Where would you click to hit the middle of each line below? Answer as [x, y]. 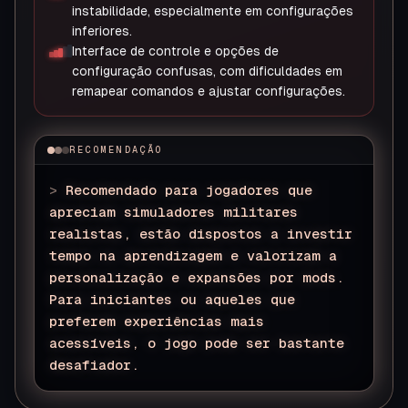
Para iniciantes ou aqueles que [172, 299]
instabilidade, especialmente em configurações [213, 11]
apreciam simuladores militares [173, 212]
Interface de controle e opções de [175, 51]
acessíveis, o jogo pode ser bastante [197, 343]
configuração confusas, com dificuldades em [207, 71]
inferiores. [102, 31]
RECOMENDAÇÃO [116, 149]
